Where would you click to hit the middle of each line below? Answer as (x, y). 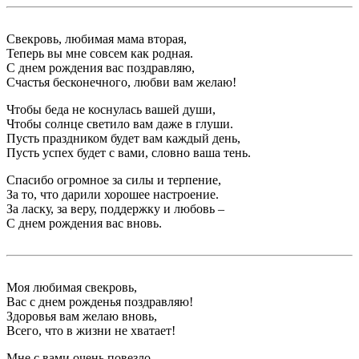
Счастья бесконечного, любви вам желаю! (121, 83)
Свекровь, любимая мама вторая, (97, 39)
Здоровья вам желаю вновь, (82, 317)
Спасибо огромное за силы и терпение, (114, 180)
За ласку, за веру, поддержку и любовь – (115, 209)
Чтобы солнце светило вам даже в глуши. (120, 124)
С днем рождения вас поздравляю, (101, 68)
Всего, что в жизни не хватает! (91, 331)
